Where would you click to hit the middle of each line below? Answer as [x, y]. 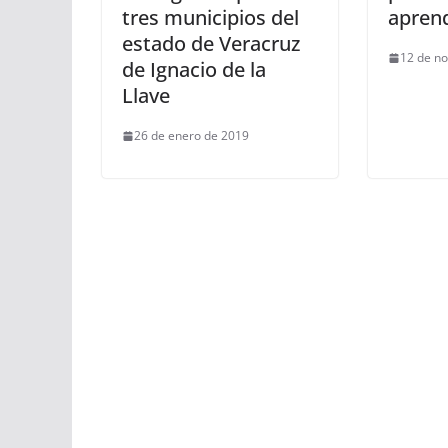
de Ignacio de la [194, 69]
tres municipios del [210, 17]
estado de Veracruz [211, 43]
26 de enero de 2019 [191, 135]
